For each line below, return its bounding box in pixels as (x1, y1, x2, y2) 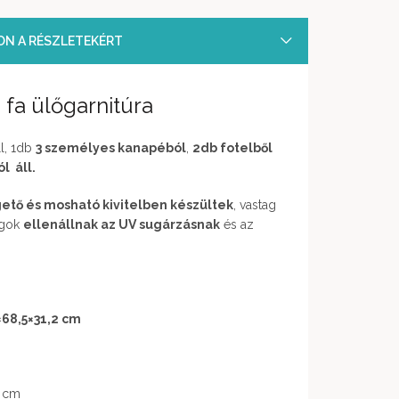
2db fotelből (192, 141, 273, 155)
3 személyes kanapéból (36, 141, 186, 155)
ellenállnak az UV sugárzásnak (23, 217, 220, 232)
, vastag (233, 198, 276, 212)
